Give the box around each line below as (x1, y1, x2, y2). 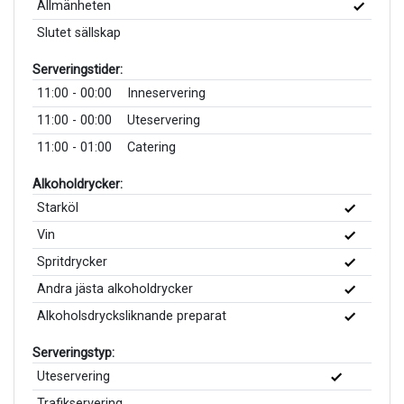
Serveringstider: (32, 61, 123, 78)
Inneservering (126, 85, 206, 101)
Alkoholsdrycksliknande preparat (36, 308, 226, 324)
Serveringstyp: (32, 344, 115, 361)
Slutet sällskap (36, 24, 121, 41)
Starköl (36, 199, 78, 216)
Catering (126, 139, 176, 155)
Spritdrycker (36, 253, 107, 270)
